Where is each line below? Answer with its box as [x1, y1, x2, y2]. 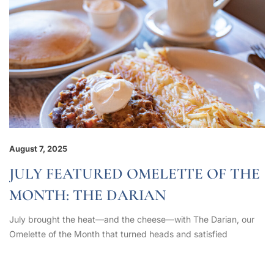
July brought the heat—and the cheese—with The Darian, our [9, 213, 254, 224]
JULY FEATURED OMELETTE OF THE [9, 164, 260, 183]
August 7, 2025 [9, 143, 67, 154]
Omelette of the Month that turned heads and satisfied [9, 228, 228, 239]
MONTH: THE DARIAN [9, 185, 166, 204]
